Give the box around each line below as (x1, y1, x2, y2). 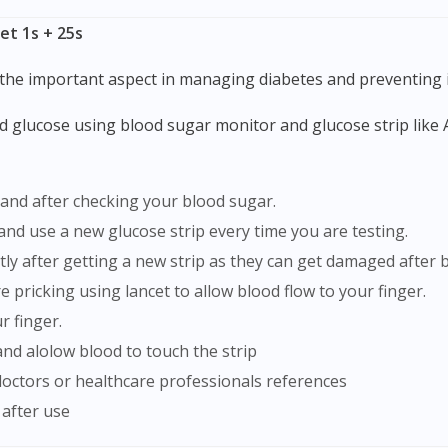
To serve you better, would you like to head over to (57, 15, 391, 35)
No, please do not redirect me (116, 117, 332, 137)
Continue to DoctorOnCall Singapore (93, 83, 355, 103)
